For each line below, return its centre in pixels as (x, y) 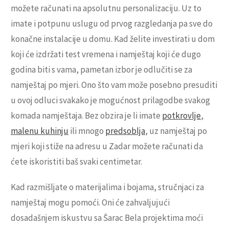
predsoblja (125, 131)
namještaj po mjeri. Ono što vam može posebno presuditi (114, 85)
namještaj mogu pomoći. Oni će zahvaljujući (90, 203)
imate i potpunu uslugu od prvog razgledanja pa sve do (112, 24)
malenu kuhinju (40, 131)
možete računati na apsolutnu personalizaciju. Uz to (106, 8)
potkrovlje (181, 116)
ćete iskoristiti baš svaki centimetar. (76, 162)
